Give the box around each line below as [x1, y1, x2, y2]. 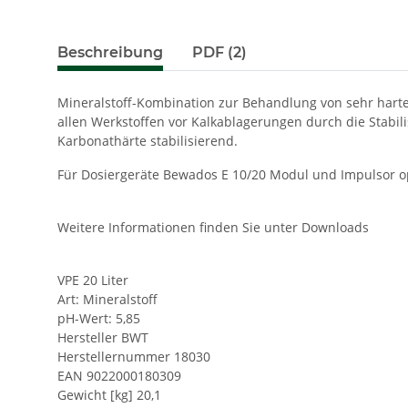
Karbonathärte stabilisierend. [57, 132, 238, 150]
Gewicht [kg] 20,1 [57, 386, 161, 404]
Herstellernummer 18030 [57, 348, 210, 366]
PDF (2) [192, 44, 247, 62]
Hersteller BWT [57, 329, 148, 347]
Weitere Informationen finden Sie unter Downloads [57, 219, 369, 237]
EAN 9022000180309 [57, 367, 181, 385]
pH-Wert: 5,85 [57, 310, 140, 328]
